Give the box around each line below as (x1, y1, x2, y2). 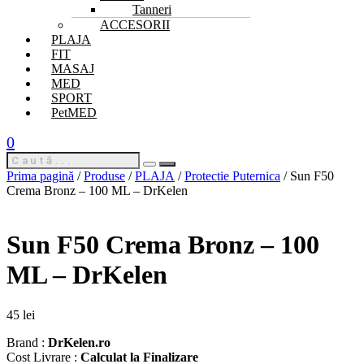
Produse (84, 168, 125, 183)
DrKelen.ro (48, 335, 110, 349)
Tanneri (132, 2, 171, 16)
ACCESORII (100, 17, 170, 32)
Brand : (6, 335, 48, 349)
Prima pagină (6, 168, 74, 183)
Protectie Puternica (184, 168, 280, 183)
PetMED (51, 105, 97, 119)
